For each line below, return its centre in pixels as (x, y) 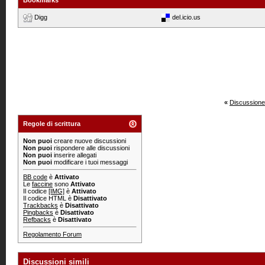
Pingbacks (38, 212)
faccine (42, 184)
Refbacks (37, 219)
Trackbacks (41, 205)
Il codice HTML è (48, 198)
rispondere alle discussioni (91, 148)
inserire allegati (74, 155)
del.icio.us (186, 17)
